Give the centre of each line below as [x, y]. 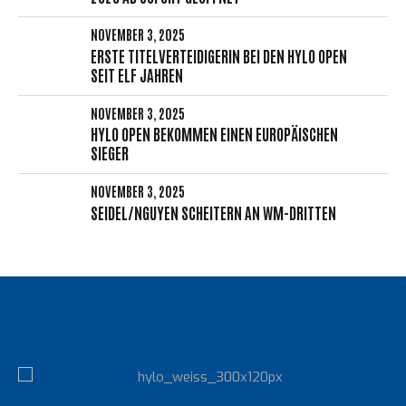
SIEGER [110, 153]
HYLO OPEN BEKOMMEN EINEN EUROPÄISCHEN [214, 134]
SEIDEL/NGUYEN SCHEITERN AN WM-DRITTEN [213, 213]
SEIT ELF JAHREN [137, 74]
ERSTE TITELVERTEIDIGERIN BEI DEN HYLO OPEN [219, 55]
